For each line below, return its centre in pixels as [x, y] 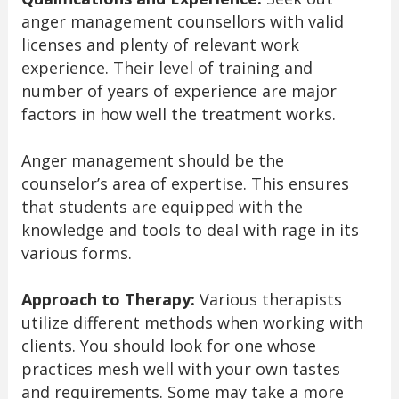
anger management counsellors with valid [182, 22]
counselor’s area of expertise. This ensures [185, 184]
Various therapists [268, 300]
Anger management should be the [152, 161]
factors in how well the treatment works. [178, 114]
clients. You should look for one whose [168, 346]
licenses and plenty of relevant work [160, 45]
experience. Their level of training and [167, 68]
